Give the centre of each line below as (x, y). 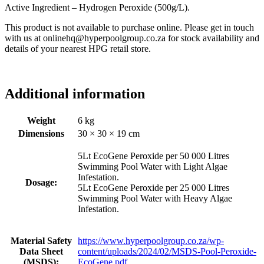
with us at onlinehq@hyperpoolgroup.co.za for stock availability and (132, 38)
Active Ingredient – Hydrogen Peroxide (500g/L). (97, 7)
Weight (41, 120)
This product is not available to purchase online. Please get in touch (129, 27)
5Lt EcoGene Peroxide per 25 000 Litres (154, 187)
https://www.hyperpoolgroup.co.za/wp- (151, 240)
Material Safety (41, 240)
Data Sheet (41, 251)
